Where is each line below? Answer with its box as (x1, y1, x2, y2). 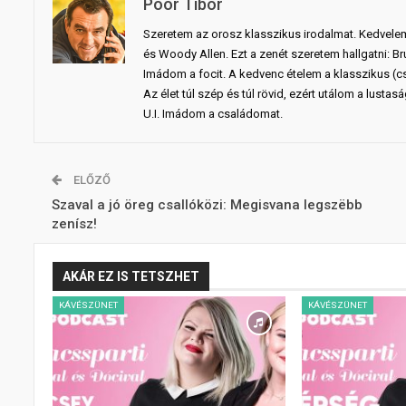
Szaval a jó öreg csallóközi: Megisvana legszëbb (52, 196, 362, 213)
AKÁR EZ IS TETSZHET (63, 268, 199, 284)
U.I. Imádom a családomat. (143, 106, 283, 121)
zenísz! (52, 215, 97, 232)
